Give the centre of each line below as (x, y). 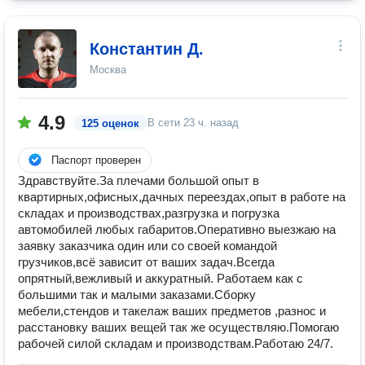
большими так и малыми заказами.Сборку (137, 295)
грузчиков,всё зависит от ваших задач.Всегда (146, 262)
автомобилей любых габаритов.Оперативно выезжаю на (177, 229)
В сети (165, 123)
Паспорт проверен (96, 160)
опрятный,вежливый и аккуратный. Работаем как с (161, 278)
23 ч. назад (211, 123)
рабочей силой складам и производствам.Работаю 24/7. (176, 343)
